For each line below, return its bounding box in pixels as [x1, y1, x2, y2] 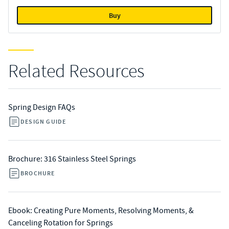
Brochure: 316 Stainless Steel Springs [8, 154, 136, 164]
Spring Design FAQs [8, 102, 75, 112]
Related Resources [8, 60, 145, 83]
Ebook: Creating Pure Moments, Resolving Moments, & [8, 205, 194, 216]
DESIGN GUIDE [20, 118, 66, 126]
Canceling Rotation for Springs [8, 218, 113, 228]
